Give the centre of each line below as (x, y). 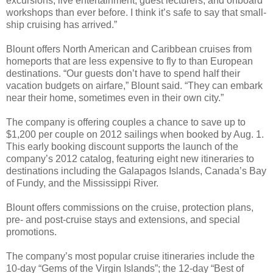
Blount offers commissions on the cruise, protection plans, (130, 208)
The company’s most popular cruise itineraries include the (130, 257)
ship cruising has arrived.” (62, 25)
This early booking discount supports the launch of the (122, 147)
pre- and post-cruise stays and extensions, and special (123, 220)
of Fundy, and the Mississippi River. (82, 183)
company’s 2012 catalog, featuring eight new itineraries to (130, 159)
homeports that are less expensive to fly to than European (129, 62)
